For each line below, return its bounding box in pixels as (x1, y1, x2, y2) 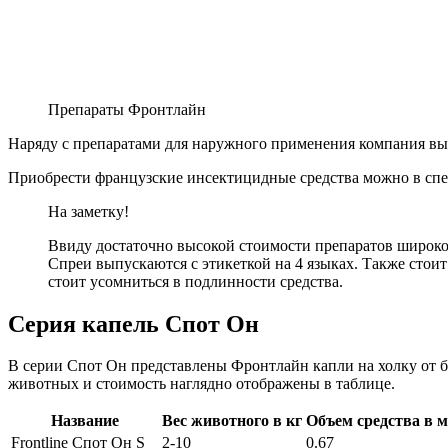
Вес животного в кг (162, 412, 302, 430)
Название (50, 412, 119, 430)
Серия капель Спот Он (8, 310, 259, 337)
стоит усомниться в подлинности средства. (48, 272, 343, 290)
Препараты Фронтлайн (48, 100, 206, 118)
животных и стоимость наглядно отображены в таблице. (8, 375, 395, 393)
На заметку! (48, 202, 129, 220)
